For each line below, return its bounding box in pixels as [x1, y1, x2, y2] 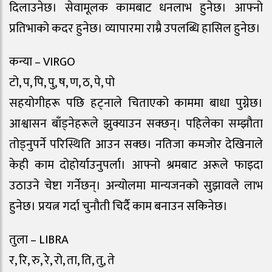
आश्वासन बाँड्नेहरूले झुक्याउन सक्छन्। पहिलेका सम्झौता [9, 114, 263, 135]
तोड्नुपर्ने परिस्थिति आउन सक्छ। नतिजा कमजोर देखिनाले [9, 134, 263, 155]
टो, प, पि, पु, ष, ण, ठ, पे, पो [9, 72, 115, 93]
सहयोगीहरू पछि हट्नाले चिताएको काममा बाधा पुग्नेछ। [9, 93, 263, 114]
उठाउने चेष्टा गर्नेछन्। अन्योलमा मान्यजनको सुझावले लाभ [9, 175, 263, 197]
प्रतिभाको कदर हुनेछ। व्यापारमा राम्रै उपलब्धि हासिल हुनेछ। [9, 18, 260, 39]
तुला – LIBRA [9, 229, 69, 251]
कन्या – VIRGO [9, 52, 75, 73]
